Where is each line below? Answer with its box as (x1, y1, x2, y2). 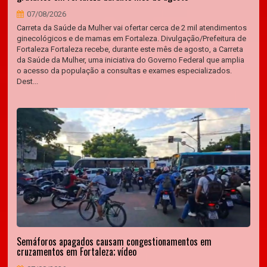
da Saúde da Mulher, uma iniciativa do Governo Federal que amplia (17, 55, 245, 64)
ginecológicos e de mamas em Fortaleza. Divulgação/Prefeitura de (17, 34, 247, 43)
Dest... (17, 77, 39, 86)
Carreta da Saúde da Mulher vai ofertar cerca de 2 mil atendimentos (17, 23, 247, 32)
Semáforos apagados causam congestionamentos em (17, 234, 212, 249)
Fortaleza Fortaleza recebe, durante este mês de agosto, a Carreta (17, 45, 244, 54)
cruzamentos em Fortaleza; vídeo (17, 244, 137, 259)
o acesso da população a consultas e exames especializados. (17, 66, 232, 75)
